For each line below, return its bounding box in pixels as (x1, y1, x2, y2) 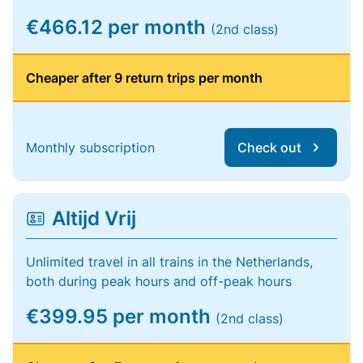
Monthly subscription (26, 139, 155, 156)
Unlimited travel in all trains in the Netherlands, (26, 254, 313, 270)
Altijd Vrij (52, 207, 136, 230)
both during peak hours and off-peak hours (26, 273, 292, 289)
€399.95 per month (26, 305, 216, 328)
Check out (237, 139, 301, 156)
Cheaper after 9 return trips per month (26, 70, 263, 86)
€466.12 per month (26, 15, 211, 39)
